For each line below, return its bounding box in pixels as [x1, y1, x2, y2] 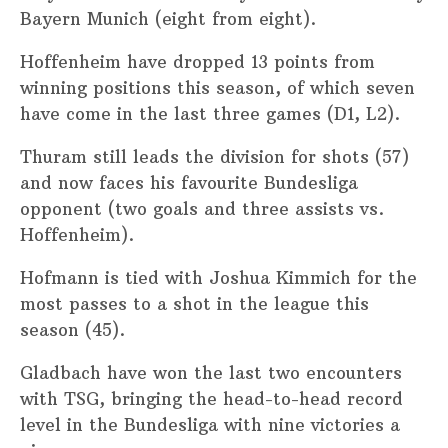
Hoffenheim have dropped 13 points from [20, 50, 375, 73]
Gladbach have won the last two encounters [20, 361, 402, 384]
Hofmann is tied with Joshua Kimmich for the [20, 266, 417, 289]
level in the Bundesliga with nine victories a [20, 413, 400, 436]
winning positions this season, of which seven [20, 76, 415, 99]
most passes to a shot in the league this [20, 292, 369, 315]
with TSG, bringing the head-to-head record [20, 387, 403, 410]
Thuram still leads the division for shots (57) [20, 145, 409, 168]
